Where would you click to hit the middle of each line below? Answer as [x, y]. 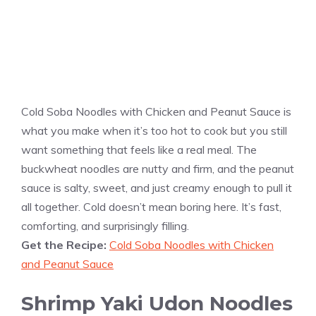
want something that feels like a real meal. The [139, 150]
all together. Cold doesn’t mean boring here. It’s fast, [151, 207]
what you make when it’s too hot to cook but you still [154, 131]
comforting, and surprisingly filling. [105, 226]
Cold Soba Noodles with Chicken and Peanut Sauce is [156, 112]
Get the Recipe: [65, 245]
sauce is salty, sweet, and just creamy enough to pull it [157, 188]
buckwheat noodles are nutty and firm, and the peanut [158, 169]
